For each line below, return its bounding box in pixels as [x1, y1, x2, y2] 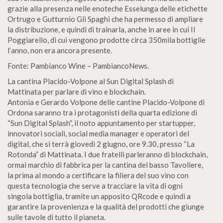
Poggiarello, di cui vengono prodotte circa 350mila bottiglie [7, 35, 206, 44]
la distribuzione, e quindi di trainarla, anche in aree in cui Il [7, 25, 195, 34]
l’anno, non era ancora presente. [7, 46, 112, 55]
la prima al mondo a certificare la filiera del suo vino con [7, 171, 189, 180]
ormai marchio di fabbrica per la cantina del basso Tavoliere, [7, 160, 203, 169]
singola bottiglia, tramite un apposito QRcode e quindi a [7, 192, 191, 201]
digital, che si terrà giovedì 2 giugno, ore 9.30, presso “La [7, 139, 195, 148]
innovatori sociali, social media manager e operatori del [7, 129, 189, 138]
